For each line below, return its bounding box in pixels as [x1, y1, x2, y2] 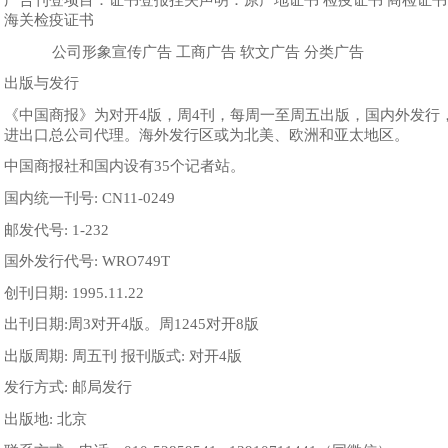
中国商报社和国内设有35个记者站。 [3, 158, 245, 175]
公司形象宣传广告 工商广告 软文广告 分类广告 [3, 43, 364, 60]
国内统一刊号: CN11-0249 [3, 189, 175, 206]
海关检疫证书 [3, 11, 98, 28]
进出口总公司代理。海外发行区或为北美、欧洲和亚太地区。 [3, 126, 409, 143]
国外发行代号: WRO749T [3, 253, 170, 270]
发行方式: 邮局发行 [3, 379, 132, 396]
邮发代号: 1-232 [3, 221, 109, 238]
